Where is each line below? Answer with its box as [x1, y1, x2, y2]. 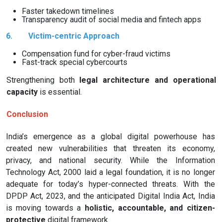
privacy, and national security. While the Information [5, 156, 215, 166]
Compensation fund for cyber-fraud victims [22, 49, 170, 58]
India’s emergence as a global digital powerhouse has [5, 132, 215, 142]
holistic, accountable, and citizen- [85, 203, 215, 213]
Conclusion [6, 110, 48, 119]
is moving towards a [5, 203, 85, 213]
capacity [6, 87, 38, 97]
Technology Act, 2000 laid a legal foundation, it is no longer [5, 167, 215, 177]
